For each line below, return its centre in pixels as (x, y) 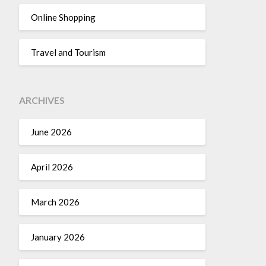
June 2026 (51, 132)
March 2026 (55, 202)
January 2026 (58, 237)
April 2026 (52, 167)
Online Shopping (63, 17)
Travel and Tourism (68, 52)
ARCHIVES (42, 100)
